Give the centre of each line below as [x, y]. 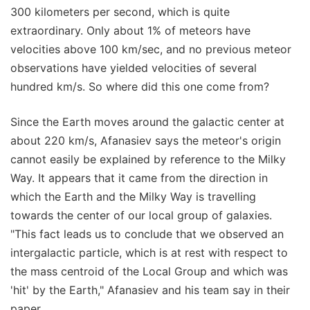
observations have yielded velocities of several [134, 67]
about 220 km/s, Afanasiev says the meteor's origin [146, 140]
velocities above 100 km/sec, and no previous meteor [151, 49]
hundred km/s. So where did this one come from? [140, 86]
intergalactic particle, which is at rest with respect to [149, 252]
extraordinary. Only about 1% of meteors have [130, 30]
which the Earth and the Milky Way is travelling [133, 196]
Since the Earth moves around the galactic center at [147, 121]
